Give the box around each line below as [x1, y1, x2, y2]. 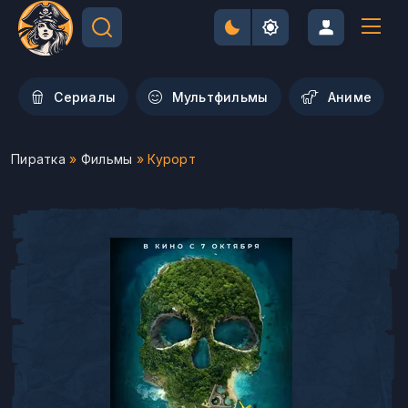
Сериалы [54, 88, 117, 105]
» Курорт [132, 151, 197, 167]
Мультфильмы [171, 88, 269, 105]
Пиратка [11, 151, 66, 167]
